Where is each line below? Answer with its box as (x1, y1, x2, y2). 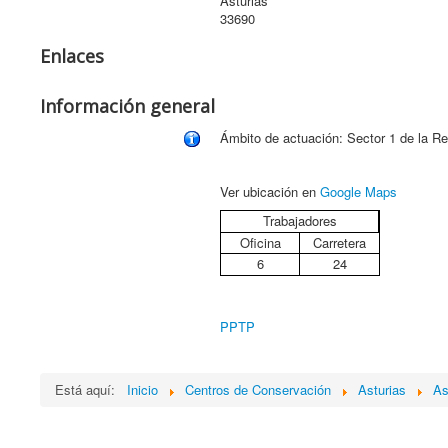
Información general (40, 94, 215, 118)
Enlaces (40, 44, 104, 68)
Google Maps (320, 182, 397, 201)
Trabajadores (262, 211, 337, 230)
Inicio (127, 380, 158, 399)
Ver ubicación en (220, 182, 320, 201)
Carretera (313, 233, 366, 252)
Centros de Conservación (185, 380, 331, 399)
